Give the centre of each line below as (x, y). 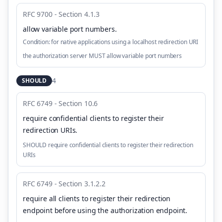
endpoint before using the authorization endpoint (104, 210)
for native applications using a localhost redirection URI (125, 42)
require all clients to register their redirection (97, 198)
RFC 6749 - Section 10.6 (60, 103)
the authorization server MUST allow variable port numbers (102, 56)
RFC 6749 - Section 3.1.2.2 (64, 184)
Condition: (36, 42)
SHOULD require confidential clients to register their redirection (108, 145)
